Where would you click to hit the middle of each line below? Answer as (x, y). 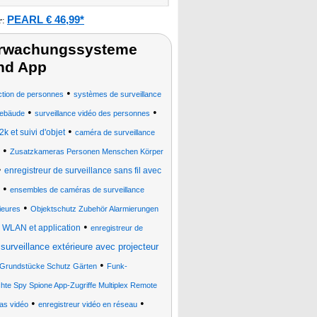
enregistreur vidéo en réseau (87, 304)
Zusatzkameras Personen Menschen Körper (87, 151)
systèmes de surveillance (117, 94)
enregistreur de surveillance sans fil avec (83, 171)
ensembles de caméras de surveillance (77, 190)
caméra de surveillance (115, 132)
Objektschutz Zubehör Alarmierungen (94, 209)
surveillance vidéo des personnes (92, 113)
